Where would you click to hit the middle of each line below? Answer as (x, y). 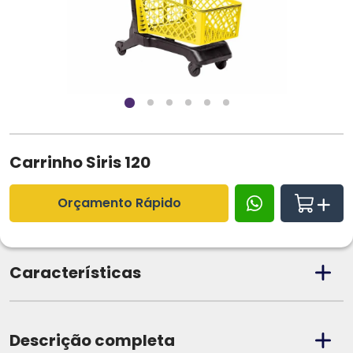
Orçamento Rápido (119, 203)
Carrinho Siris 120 (80, 162)
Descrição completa (92, 340)
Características (75, 272)
